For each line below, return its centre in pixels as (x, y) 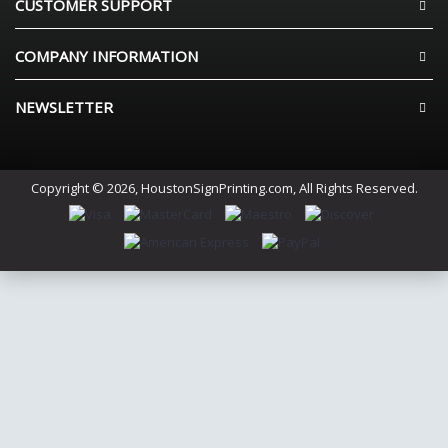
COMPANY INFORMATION (106, 56)
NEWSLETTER (64, 107)
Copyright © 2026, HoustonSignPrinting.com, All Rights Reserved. (224, 188)
